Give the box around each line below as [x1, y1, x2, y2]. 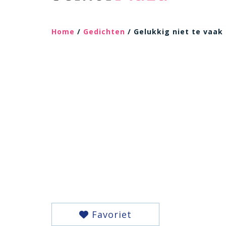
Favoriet [88, 208, 132, 220]
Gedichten [83, 27, 125, 36]
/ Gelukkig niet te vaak [125, 27, 223, 36]
